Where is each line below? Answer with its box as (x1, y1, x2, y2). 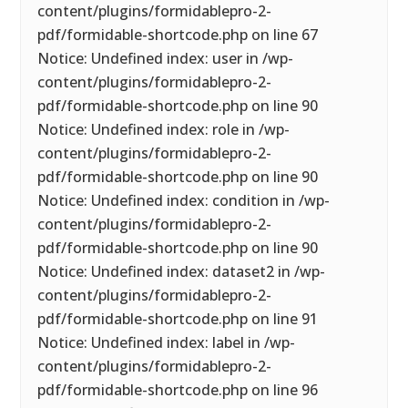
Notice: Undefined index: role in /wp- (37, 119, 291, 139)
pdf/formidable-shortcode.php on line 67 (37, 25, 319, 45)
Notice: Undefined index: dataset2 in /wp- (37, 261, 326, 281)
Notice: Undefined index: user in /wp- (37, 48, 294, 68)
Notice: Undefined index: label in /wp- (37, 332, 296, 352)
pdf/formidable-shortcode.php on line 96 (37, 380, 319, 400)
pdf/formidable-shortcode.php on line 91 (37, 309, 319, 329)
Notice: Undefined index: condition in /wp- (37, 190, 331, 210)
